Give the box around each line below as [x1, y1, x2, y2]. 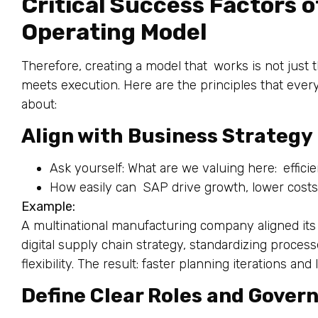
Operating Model [21, 18, 207, 45]
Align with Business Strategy [21, 124, 313, 148]
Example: [21, 198, 75, 214]
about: [21, 96, 57, 112]
